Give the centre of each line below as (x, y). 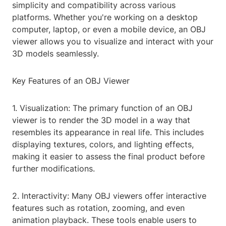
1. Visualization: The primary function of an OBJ (102, 108)
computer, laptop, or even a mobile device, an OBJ (109, 30)
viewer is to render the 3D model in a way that (101, 120)
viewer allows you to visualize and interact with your (113, 42)
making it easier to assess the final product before (108, 157)
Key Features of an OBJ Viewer (71, 81)
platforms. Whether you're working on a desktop (105, 17)
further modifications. (53, 169)
